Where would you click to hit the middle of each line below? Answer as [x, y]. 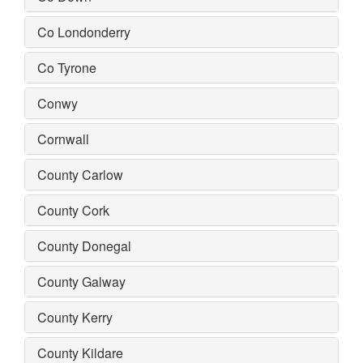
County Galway [81, 281]
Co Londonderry [84, 32]
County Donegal [84, 246]
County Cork [73, 210]
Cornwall [63, 139]
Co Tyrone [67, 67]
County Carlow [80, 174]
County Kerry [75, 317]
